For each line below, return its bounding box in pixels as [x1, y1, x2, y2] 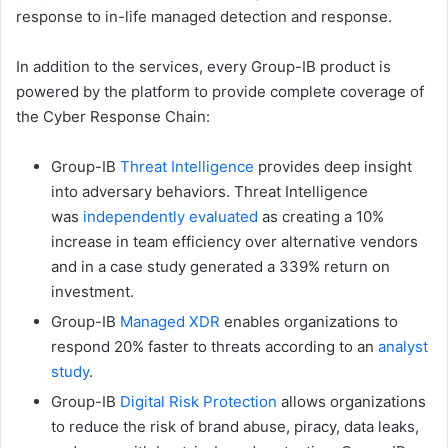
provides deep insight [254, 157, 412, 177]
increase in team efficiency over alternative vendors [51, 232, 418, 252]
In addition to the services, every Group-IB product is [16, 57, 391, 77]
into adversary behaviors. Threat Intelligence [51, 182, 368, 202]
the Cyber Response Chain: [16, 107, 210, 127]
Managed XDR [120, 312, 220, 332]
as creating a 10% [258, 207, 384, 227]
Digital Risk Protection [120, 392, 277, 412]
